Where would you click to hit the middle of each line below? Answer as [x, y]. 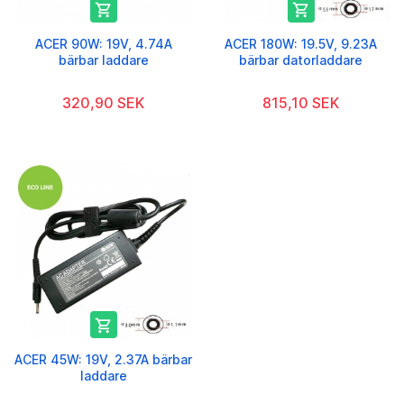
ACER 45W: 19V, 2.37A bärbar [103, 360]
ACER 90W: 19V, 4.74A [103, 44]
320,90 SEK [103, 103]
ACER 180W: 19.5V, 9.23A [301, 44]
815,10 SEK [301, 103]
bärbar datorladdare [301, 60]
